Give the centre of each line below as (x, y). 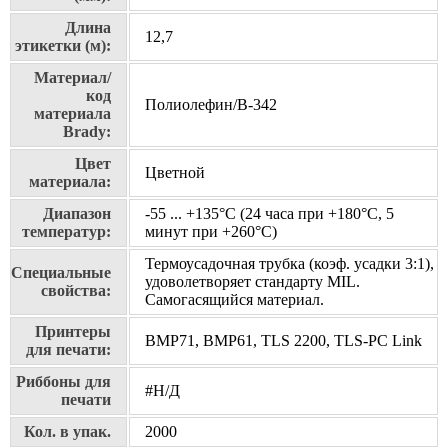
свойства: (76, 291)
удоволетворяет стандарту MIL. (252, 282)
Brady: (87, 132)
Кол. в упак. (67, 432)
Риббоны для (63, 382)
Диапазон (77, 214)
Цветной (175, 173)
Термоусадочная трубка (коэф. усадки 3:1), (289, 264)
